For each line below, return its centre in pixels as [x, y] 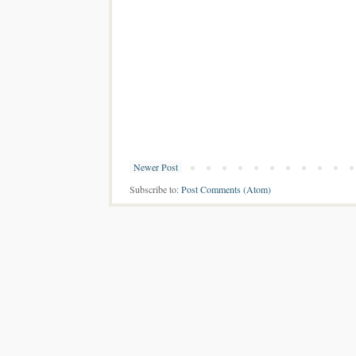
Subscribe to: [155, 190]
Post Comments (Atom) [226, 190]
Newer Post [156, 167]
